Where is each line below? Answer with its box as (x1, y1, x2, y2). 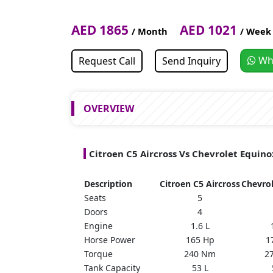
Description (84, 178, 132, 190)
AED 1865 (71, 21, 132, 39)
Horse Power (84, 234, 135, 246)
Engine (84, 220, 113, 232)
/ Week (240, 25, 271, 38)
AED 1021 (180, 21, 240, 39)
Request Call (79, 54, 135, 68)
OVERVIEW (83, 102, 134, 116)
